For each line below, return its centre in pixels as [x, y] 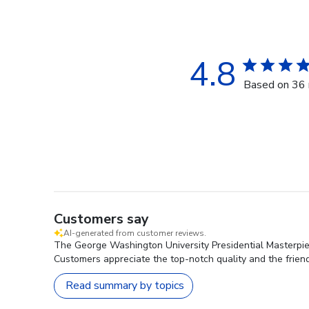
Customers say [101, 219]
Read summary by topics [125, 286]
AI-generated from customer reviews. [135, 233]
